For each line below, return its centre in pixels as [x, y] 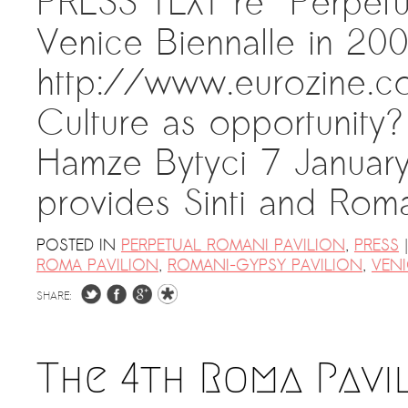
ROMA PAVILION [97, 265]
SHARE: [54, 296]
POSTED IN [76, 245]
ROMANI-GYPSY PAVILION [265, 265]
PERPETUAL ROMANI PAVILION [233, 245]
